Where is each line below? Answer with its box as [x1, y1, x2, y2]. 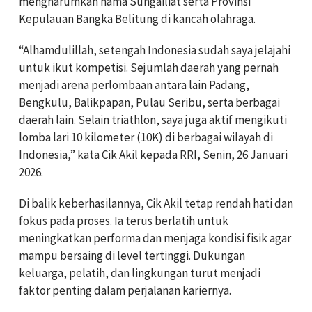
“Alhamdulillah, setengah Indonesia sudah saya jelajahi [19, 42, 290, 58]
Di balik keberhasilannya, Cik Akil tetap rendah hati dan [19, 195, 293, 211]
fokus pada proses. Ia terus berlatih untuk [19, 212, 228, 228]
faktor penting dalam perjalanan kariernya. [19, 282, 231, 298]
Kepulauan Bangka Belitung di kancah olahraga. [19, 10, 256, 26]
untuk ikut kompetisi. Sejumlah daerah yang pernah [19, 59, 279, 75]
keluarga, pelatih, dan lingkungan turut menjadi [19, 265, 260, 281]
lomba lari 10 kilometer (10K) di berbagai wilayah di [19, 129, 273, 145]
